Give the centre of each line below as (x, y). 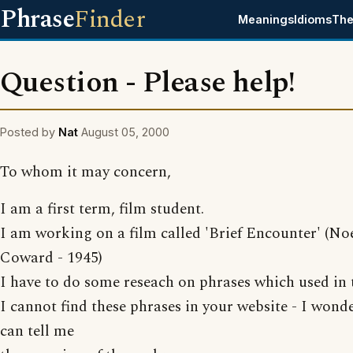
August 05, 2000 (125, 132)
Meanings (266, 19)
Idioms (313, 19)
